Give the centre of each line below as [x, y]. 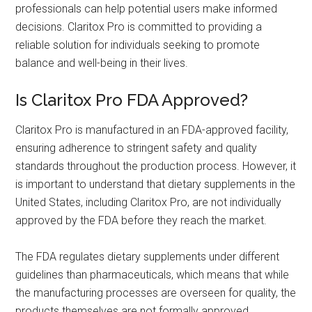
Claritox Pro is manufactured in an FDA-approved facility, [152, 130]
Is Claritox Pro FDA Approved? [132, 100]
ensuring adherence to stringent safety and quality [136, 148]
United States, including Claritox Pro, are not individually [149, 203]
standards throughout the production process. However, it [156, 166]
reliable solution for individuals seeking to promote [138, 45]
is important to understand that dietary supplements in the [156, 185]
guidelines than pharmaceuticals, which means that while [153, 275]
